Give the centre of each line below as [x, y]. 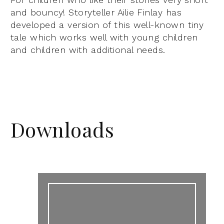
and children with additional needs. [88, 49]
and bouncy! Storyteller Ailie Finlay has [96, 12]
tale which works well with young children [104, 37]
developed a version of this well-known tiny [107, 24]
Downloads [62, 129]
